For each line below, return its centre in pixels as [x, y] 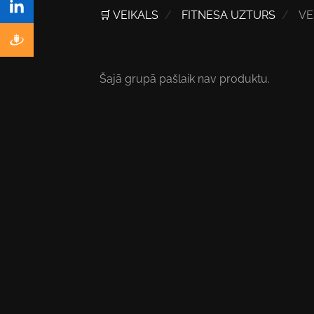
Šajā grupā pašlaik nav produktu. [185, 78]
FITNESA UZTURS [228, 15]
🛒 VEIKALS [129, 15]
